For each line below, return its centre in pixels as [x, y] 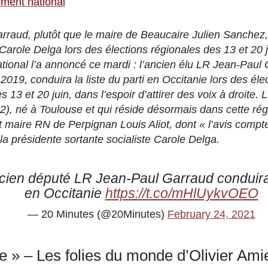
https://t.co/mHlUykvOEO [182, 193]
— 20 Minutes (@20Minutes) [97, 214]
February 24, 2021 [211, 214]
